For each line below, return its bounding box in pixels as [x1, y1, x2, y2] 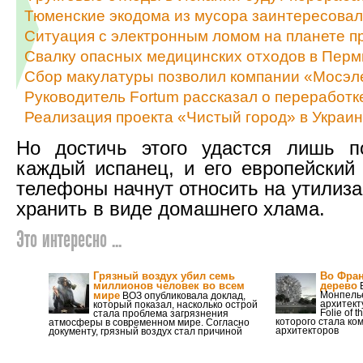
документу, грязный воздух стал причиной [49, 326, 242, 337]
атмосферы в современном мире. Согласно [49, 317, 250, 328]
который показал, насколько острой [93, 299, 258, 310]
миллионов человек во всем [93, 280, 245, 292]
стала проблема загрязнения [93, 308, 228, 319]
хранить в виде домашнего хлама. [16, 198, 325, 220]
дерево [320, 280, 357, 292]
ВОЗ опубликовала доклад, [120, 290, 246, 301]
